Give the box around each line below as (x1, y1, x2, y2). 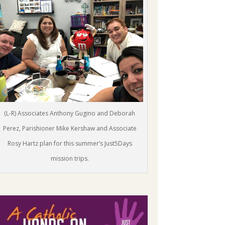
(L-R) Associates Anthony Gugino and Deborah (4, 108, 136, 118)
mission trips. (50, 154, 89, 163)
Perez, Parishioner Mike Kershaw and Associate (3, 124, 137, 133)
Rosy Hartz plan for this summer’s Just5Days (7, 139, 132, 148)
